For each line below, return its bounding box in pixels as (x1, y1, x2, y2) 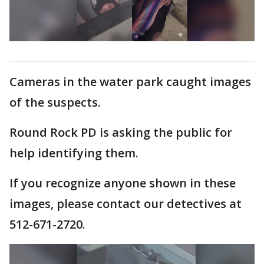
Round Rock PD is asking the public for (9, 124, 232, 140)
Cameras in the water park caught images (9, 73, 251, 90)
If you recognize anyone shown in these (9, 174, 236, 191)
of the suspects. (9, 94, 101, 110)
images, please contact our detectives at (9, 195, 242, 212)
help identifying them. (9, 144, 138, 161)
